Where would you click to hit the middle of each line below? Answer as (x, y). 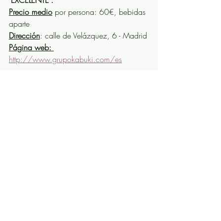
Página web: (31, 47)
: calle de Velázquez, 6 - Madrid (93, 35)
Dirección (24, 35)
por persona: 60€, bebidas (100, 12)
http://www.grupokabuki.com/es (65, 59)
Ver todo (146, 149)
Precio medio (31, 12)
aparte (19, 23)
